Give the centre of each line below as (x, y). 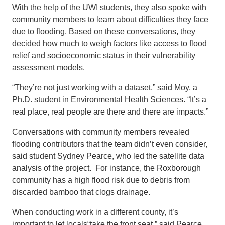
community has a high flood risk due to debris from (101, 180)
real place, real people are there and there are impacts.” (110, 111)
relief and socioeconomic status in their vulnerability (104, 55)
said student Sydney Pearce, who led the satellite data (108, 156)
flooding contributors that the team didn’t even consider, (110, 144)
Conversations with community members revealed (101, 132)
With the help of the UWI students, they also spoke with (109, 7)
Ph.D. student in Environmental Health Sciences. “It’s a (109, 99)
